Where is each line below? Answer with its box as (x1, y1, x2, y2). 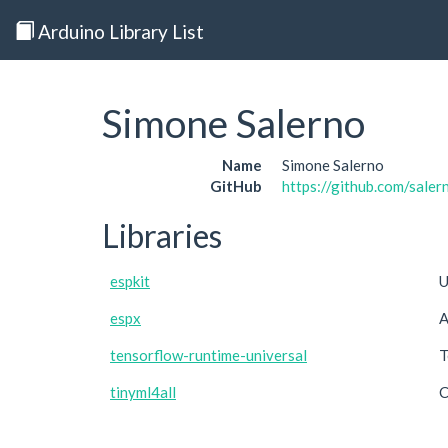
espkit (110, 272, 150, 290)
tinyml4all (110, 383, 176, 401)
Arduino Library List (34, 19, 204, 43)
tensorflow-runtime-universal (110, 346, 307, 364)
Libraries (102, 215, 222, 255)
